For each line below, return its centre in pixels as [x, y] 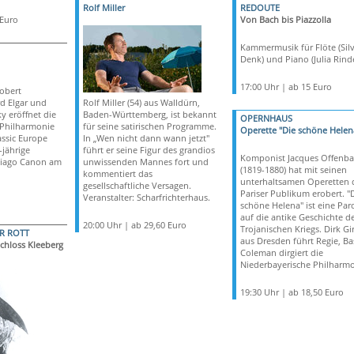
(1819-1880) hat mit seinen [293, 169]
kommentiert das [117, 173]
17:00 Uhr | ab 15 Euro [286, 87]
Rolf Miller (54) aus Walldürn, [141, 102]
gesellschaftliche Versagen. [137, 185]
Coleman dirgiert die [281, 252]
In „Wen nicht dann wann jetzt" [146, 138]
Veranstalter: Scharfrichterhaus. [146, 197]
